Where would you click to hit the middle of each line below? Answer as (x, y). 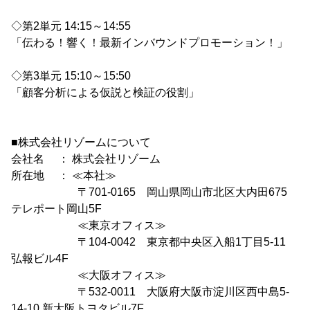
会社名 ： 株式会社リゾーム (86, 158)
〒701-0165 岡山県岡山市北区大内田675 (149, 192)
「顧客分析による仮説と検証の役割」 (105, 92)
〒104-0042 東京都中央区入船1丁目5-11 (148, 241)
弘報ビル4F (40, 258)
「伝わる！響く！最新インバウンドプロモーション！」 (149, 42)
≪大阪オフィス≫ (89, 275)
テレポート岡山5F (56, 208)
